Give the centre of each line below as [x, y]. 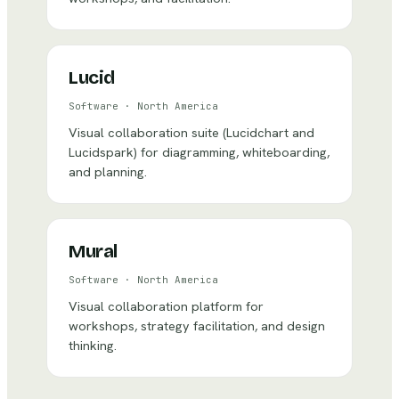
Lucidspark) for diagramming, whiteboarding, [199, 152]
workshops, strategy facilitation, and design [197, 326]
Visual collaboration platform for [166, 306]
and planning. [108, 171]
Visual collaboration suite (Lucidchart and [191, 132]
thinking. [93, 345]
